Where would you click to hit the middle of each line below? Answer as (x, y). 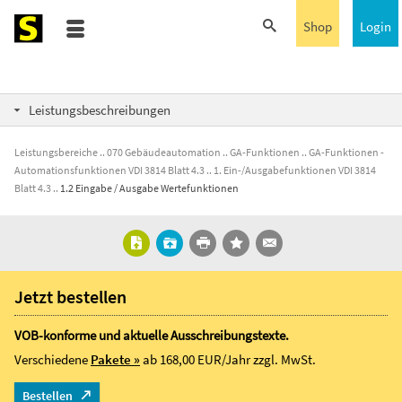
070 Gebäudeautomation (164, 152)
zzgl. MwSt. (284, 359)
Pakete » (115, 359)
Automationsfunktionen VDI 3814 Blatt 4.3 (109, 170)
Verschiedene (52, 359)
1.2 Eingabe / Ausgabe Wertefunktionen (149, 188)
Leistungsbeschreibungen (100, 110)
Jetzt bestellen (70, 297)
